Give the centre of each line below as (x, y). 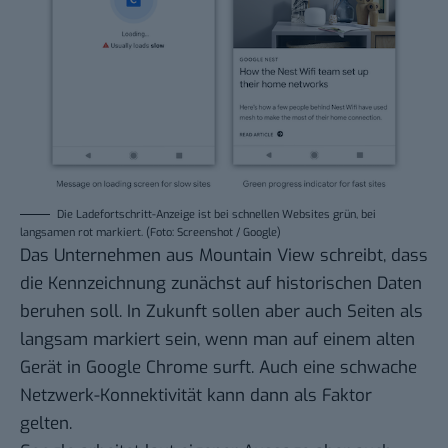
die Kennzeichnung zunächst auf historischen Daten (221, 283)
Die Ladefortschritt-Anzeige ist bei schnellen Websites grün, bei (216, 214)
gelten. (46, 423)
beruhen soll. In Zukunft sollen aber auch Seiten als (221, 311)
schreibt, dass (371, 255)
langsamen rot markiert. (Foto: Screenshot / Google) (150, 232)
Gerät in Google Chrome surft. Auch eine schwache (218, 367)
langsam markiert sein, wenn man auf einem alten (217, 339)
